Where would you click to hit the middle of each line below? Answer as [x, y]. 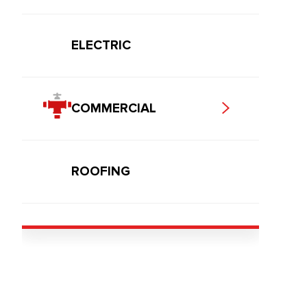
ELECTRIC [101, 46]
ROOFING [101, 172]
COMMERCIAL [114, 109]
